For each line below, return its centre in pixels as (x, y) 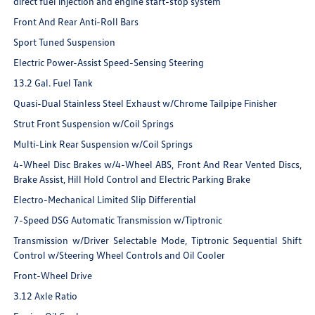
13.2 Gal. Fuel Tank (53, 82)
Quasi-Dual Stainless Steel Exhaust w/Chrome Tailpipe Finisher (146, 103)
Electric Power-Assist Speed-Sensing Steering (109, 62)
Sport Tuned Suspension (65, 41)
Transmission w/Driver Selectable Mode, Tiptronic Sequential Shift (157, 240)
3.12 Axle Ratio (46, 295)
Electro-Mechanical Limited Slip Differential (105, 199)
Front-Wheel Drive (53, 275)
